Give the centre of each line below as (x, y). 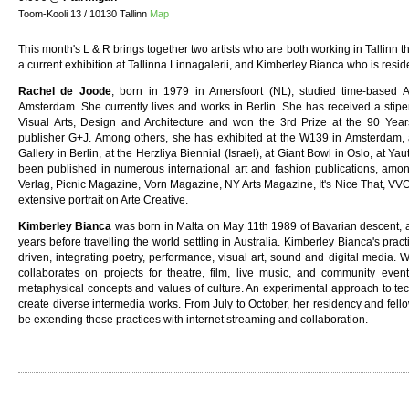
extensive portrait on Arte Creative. (103, 200)
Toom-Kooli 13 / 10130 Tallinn (84, 14)
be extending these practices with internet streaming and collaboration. (194, 320)
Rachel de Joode (65, 92)
